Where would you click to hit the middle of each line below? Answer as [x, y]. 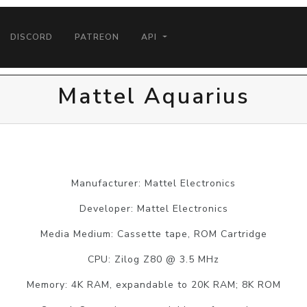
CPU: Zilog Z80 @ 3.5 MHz [153, 259]
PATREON [97, 37]
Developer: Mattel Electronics [153, 208]
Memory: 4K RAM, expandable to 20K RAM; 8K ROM [153, 284]
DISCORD [32, 37]
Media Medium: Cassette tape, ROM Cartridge [153, 234]
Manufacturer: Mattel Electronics [153, 183]
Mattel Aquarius [153, 96]
